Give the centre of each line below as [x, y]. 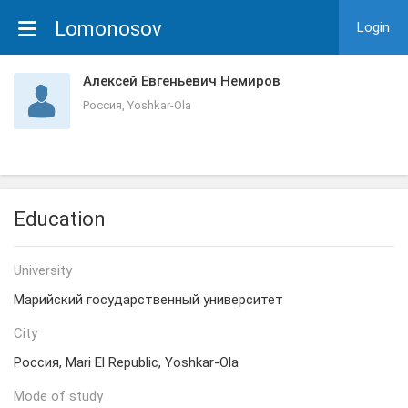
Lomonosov [108, 29]
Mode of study [58, 396]
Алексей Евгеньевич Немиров [182, 81]
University [43, 270]
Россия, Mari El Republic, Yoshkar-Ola [126, 362]
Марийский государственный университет [148, 300]
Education [60, 219]
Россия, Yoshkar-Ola [137, 105]
